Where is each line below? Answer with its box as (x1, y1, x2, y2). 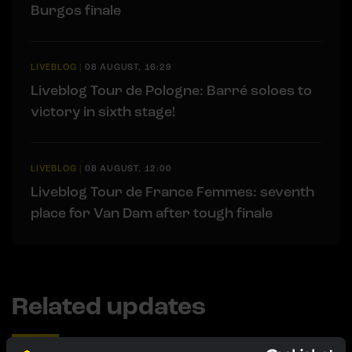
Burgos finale (31, 2, 121, 20)
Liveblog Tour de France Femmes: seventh (31, 183, 314, 201)
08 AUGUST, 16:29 (84, 62, 172, 73)
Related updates (12, 291, 206, 323)
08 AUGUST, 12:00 (84, 163, 172, 174)
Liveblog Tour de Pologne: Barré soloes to (31, 82, 312, 100)
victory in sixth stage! (31, 103, 175, 121)
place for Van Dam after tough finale (31, 204, 273, 222)
